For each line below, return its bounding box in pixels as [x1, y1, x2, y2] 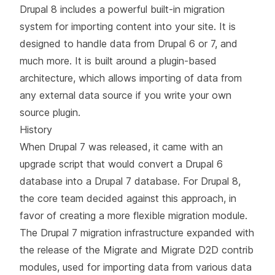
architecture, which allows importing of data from [20, 71, 242, 84]
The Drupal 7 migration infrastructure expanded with [20, 226, 254, 239]
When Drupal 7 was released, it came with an [20, 140, 223, 153]
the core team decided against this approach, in [20, 192, 236, 204]
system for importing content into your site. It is [20, 20, 236, 33]
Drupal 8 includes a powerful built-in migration [20, 2, 225, 15]
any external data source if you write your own [20, 88, 231, 101]
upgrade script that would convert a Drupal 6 [20, 157, 223, 170]
